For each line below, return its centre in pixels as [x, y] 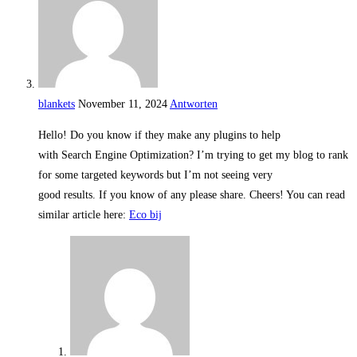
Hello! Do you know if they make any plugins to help [159, 135]
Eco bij [145, 215]
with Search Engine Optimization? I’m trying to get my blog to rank [193, 155]
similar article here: [84, 215]
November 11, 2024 [123, 104]
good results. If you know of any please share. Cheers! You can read [192, 195]
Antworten [194, 104]
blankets [57, 104]
